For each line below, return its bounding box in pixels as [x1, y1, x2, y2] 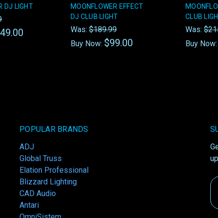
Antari [19, 200, 39, 210]
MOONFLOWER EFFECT [71, 2, 144, 11]
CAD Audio [19, 189, 56, 199]
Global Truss [19, 154, 62, 163]
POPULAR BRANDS [19, 125, 89, 134]
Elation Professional [19, 165, 89, 175]
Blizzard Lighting [19, 177, 77, 187]
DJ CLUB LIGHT [71, 13, 118, 21]
